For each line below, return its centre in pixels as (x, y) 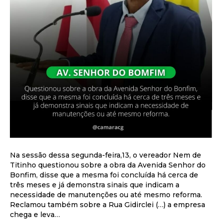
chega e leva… (35, 214)
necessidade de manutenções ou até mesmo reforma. (106, 194)
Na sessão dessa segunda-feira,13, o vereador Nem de (106, 155)
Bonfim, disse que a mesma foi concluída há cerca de (104, 175)
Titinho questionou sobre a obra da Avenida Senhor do (108, 165)
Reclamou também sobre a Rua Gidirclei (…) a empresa (108, 204)
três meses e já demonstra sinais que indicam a (95, 185)
